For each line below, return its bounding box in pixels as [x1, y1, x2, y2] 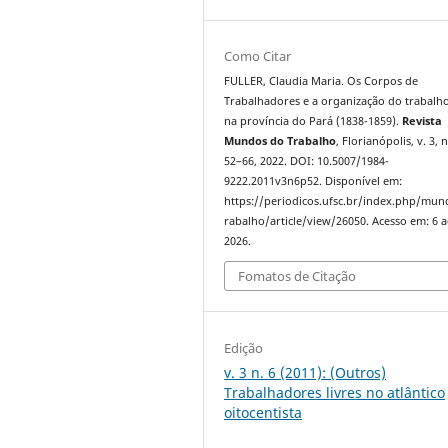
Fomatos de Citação [238, 267, 357, 286]
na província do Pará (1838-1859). [224, 113, 403, 128]
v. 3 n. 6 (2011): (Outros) [224, 362, 387, 382]
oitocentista [224, 402, 303, 422]
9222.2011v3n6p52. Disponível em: [224, 173, 403, 188]
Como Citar [224, 46, 292, 65]
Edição [224, 338, 264, 357]
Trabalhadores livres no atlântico [224, 382, 446, 402]
